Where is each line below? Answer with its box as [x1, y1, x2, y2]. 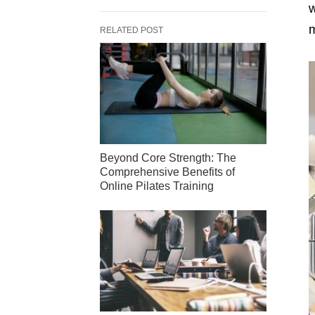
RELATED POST [100, 25, 163, 35]
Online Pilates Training [100, 179, 214, 192]
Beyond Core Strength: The [100, 151, 236, 164]
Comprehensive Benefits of [100, 165, 235, 178]
